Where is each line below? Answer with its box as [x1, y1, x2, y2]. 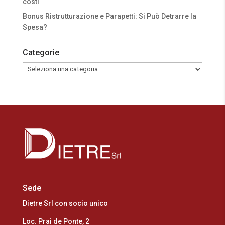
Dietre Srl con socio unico [22, 199, 108, 208]
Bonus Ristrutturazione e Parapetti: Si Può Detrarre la [22, 12, 196, 20]
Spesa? [22, 23, 47, 31]
